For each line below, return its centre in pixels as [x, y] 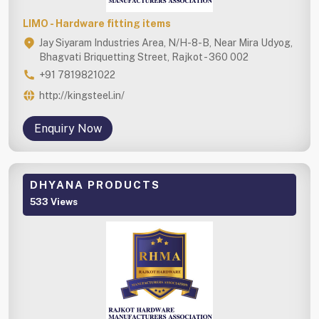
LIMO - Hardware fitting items [97, 23]
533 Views [54, 202]
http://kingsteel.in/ [82, 95]
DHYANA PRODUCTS [95, 184]
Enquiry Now [68, 128]
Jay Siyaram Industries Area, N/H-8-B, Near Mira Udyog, [166, 42]
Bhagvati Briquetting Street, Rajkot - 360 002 [144, 57]
